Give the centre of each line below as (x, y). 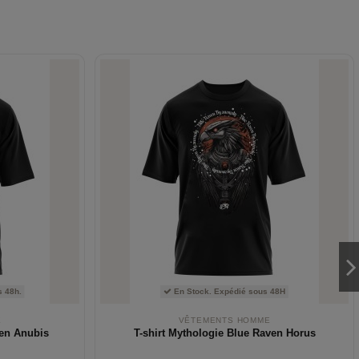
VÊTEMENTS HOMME (224, 320)
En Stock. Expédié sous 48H (228, 292)
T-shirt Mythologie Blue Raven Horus (224, 333)
